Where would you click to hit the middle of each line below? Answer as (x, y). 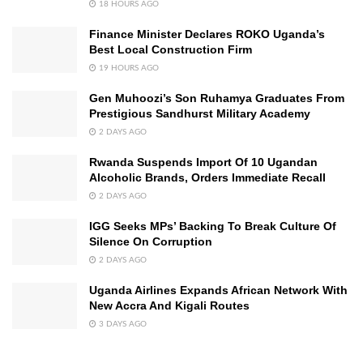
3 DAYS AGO (122, 325)
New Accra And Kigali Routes (169, 306)
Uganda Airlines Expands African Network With (218, 290)
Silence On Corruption (151, 242)
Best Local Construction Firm (171, 50)
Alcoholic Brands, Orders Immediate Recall (207, 178)
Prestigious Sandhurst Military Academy (200, 114)
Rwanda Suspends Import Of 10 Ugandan (203, 162)
